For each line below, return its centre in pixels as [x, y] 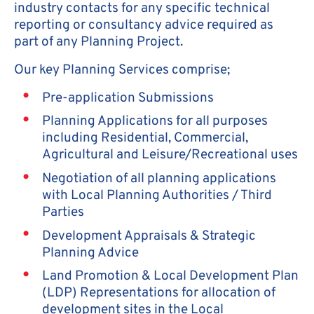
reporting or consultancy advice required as [144, 25]
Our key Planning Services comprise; [122, 70]
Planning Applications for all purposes [155, 122]
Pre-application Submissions [128, 98]
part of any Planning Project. [98, 42]
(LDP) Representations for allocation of [159, 293]
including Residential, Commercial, [145, 138]
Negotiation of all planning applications [159, 178]
